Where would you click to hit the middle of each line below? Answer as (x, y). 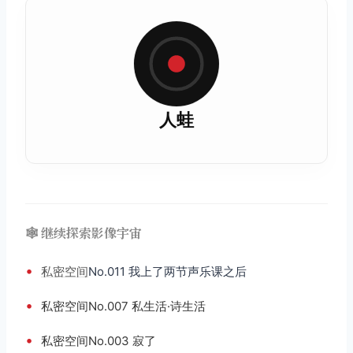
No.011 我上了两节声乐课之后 (167, 271)
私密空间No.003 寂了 (98, 340)
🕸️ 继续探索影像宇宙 (84, 232)
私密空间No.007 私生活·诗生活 (123, 306)
